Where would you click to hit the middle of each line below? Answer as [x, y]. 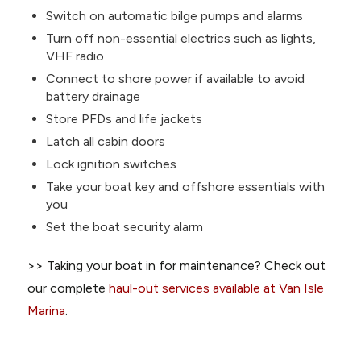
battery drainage [93, 96]
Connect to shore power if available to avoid [175, 78]
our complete [68, 288]
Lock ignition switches [111, 164]
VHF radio [75, 56]
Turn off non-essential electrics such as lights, [180, 38]
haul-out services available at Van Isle [216, 288]
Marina [46, 310]
